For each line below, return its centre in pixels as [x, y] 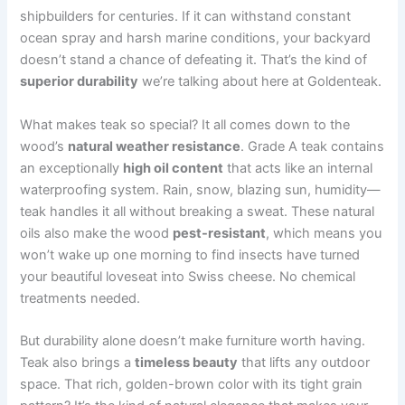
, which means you [324, 233]
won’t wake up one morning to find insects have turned [190, 254]
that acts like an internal [298, 168]
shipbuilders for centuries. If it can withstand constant [186, 17]
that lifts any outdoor [304, 362]
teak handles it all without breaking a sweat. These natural [198, 211]
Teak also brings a [78, 362]
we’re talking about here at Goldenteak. [260, 82]
